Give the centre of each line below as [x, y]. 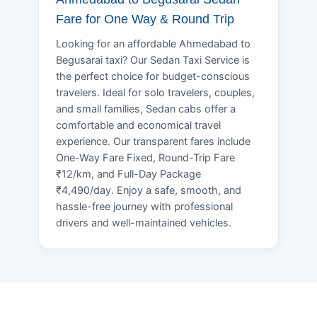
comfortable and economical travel [138, 125]
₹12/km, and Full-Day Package [128, 174]
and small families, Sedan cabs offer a [146, 109]
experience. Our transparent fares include [153, 141]
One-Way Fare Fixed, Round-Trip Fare [145, 157]
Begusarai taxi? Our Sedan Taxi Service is [153, 60]
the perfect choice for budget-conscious [153, 76]
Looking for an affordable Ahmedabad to [153, 44]
